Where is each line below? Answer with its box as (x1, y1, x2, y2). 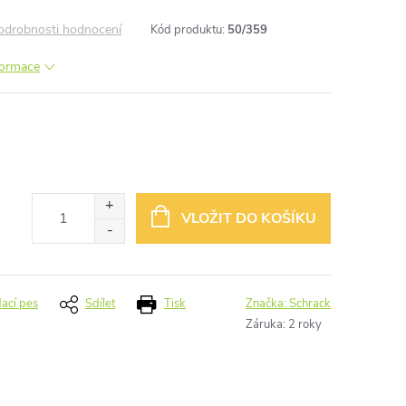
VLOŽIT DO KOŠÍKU (180, 208, 316, 228)
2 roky (288, 316, 322, 333)
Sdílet (85, 295, 115, 312)
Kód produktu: (150, 22, 225, 38)
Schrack (289, 295, 331, 312)
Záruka (246, 316, 283, 333)
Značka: (246, 295, 289, 312)
